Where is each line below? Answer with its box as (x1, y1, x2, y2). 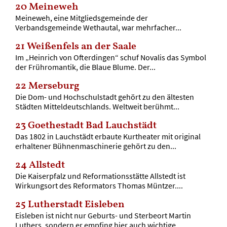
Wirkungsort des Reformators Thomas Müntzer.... (15, 180, 183, 191)
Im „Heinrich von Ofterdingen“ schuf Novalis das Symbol (15, 52, 206, 62)
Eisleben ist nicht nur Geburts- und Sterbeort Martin (15, 210, 191, 220)
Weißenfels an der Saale (26, 39, 136, 54)
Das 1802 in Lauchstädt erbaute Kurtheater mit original (15, 131, 201, 141)
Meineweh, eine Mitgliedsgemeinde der (15, 12, 148, 23)
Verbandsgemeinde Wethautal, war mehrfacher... (15, 22, 181, 32)
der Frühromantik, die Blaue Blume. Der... (15, 61, 156, 72)
